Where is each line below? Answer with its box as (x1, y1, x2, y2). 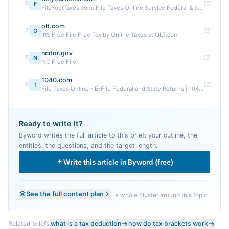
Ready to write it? (19, 119, 83, 128)
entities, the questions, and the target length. (19, 142, 157, 149)
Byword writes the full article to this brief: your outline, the (19, 131, 197, 139)
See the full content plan (26, 189, 104, 198)
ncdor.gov (41, 49, 73, 57)
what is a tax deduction (51, 220, 121, 227)
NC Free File (41, 58, 76, 65)
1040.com (41, 76, 72, 84)
